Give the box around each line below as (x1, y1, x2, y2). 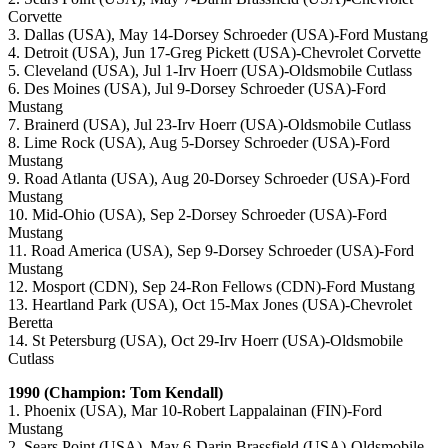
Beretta (8, 314, 53, 332)
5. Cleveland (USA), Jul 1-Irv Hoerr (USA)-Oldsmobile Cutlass (8, 62, 412, 80)
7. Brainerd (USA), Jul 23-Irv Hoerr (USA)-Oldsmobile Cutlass (8, 116, 411, 134)
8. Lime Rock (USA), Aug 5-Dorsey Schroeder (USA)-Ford (8, 134, 390, 152)
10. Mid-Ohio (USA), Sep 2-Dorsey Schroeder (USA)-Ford (8, 206, 387, 224)
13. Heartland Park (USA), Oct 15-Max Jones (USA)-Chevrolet (8, 296, 412, 314)
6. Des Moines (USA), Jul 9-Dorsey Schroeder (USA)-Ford (8, 80, 386, 98)
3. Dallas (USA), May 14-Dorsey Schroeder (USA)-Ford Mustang (8, 26, 428, 44)
